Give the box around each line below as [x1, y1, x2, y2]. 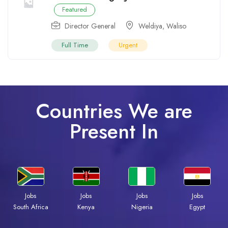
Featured [62, 4, 87, 14]
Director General [65, 20, 116, 31]
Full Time [62, 40, 88, 50]
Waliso [166, 20, 186, 31]
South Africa [13, 202, 48, 212]
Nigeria [131, 202, 153, 212]
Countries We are [36, 96, 192, 126]
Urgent [119, 40, 137, 50]
